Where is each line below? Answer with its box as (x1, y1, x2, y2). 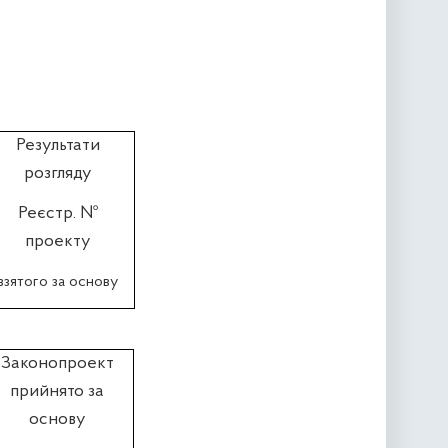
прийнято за (10, 382, 104, 402)
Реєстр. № (17, 204, 98, 224)
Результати (15, 136, 100, 156)
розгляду (23, 164, 92, 184)
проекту (24, 232, 91, 252)
